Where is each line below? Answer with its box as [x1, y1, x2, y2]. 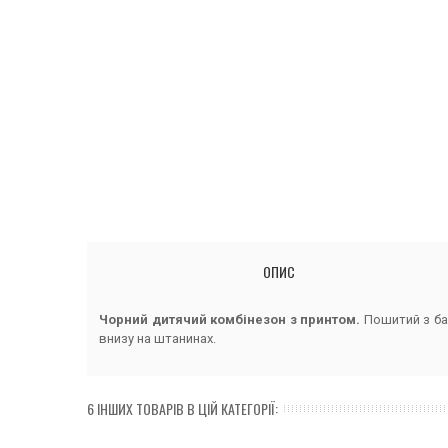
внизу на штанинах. [99, 330, 216, 346]
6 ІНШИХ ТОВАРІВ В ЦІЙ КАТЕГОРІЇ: [87, 397, 278, 419]
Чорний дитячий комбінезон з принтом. [99, 311, 360, 327]
